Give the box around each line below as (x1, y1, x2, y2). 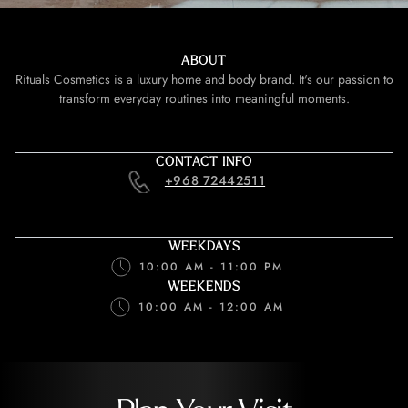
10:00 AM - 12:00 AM (138, 299, 284, 315)
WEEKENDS (168, 280, 240, 293)
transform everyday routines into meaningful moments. (58, 89, 350, 107)
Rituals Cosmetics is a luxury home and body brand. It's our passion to (15, 70, 393, 88)
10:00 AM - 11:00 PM (139, 259, 283, 275)
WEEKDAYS (168, 240, 240, 253)
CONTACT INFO (156, 155, 252, 168)
